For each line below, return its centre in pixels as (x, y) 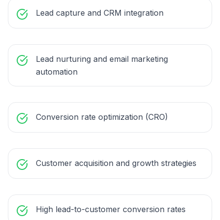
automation (57, 72)
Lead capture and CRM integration (100, 13)
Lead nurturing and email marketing (102, 59)
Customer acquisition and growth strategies (116, 163)
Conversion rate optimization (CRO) (102, 117)
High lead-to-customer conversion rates (111, 209)
